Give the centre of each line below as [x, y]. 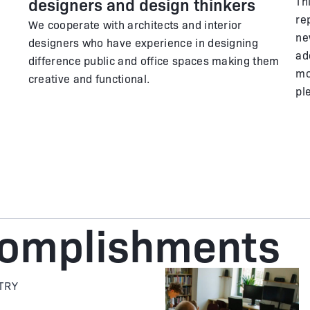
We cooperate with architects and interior [135, 24]
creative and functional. [89, 78]
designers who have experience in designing [143, 42]
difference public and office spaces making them [154, 60]
